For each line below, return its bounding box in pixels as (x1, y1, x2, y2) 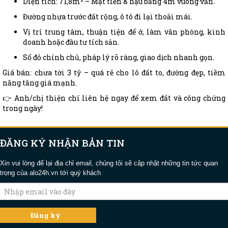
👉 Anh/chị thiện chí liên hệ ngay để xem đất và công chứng (3, 93, 225, 103)
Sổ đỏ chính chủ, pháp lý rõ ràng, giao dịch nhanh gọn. (23, 52, 214, 63)
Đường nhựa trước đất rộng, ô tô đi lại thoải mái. (23, 12, 192, 22)
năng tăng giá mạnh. (3, 78, 77, 88)
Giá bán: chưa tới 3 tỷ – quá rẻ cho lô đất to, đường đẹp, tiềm (3, 68, 225, 78)
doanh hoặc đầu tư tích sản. (23, 37, 119, 47)
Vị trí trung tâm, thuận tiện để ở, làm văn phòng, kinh (23, 27, 225, 37)
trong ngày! (3, 103, 43, 113)
